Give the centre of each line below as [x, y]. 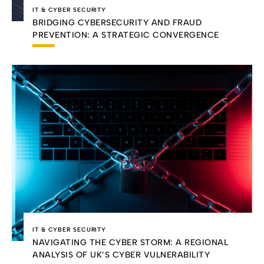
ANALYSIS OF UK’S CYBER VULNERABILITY [121, 255]
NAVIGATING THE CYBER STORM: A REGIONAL [130, 243]
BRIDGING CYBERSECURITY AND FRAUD [117, 22]
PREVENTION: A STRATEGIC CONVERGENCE [126, 35]
